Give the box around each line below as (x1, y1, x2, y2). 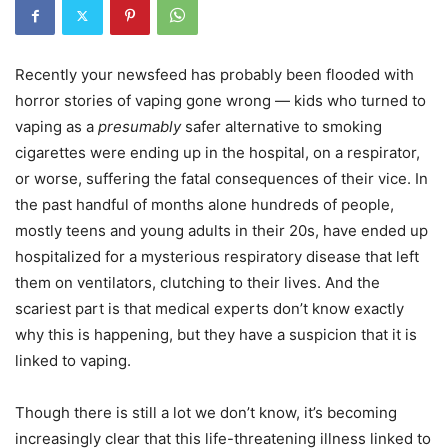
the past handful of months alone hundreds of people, (15, 195, 394, 215)
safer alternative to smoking (181, 117, 382, 137)
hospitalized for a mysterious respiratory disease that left (15, 247, 419, 267)
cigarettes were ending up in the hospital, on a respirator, (15, 143, 420, 163)
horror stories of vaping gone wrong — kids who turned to (15, 91, 426, 111)
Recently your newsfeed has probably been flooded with (15, 65, 414, 85)
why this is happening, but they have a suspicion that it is (15, 325, 417, 345)
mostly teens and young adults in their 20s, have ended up (15, 221, 428, 241)
